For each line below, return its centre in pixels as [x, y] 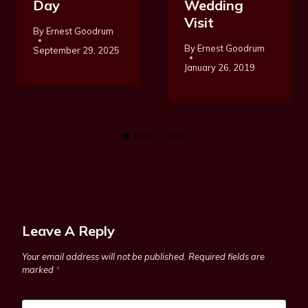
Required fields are [227, 256]
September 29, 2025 [76, 50]
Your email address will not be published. [104, 256]
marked [39, 269]
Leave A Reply [68, 231]
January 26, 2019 [220, 67]
